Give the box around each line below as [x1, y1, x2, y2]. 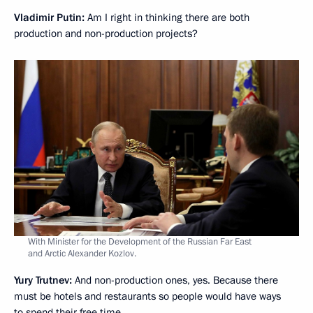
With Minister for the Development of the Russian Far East [28, 235, 252, 249]
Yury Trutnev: [14, 273, 72, 288]
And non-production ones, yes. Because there [72, 273, 278, 288]
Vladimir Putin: [14, 10, 85, 25]
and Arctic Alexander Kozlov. [28, 247, 136, 261]
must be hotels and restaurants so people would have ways [14, 289, 281, 304]
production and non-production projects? [14, 27, 198, 41]
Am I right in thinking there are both [85, 10, 249, 25]
